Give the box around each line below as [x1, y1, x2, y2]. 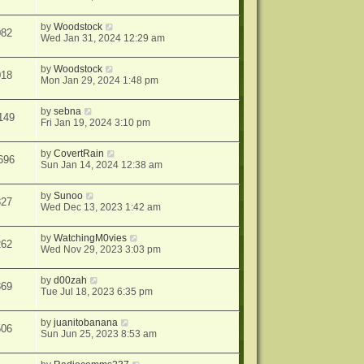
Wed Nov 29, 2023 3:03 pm [41, 244, 162, 255]
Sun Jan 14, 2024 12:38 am [41, 159, 163, 171]
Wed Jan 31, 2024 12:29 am [41, 32, 166, 44]
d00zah [54, 275, 88, 286]
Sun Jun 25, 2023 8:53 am [41, 328, 158, 340]
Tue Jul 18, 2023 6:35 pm [41, 286, 154, 297]
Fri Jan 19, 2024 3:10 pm [41, 117, 151, 128]
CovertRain [54, 148, 105, 159]
